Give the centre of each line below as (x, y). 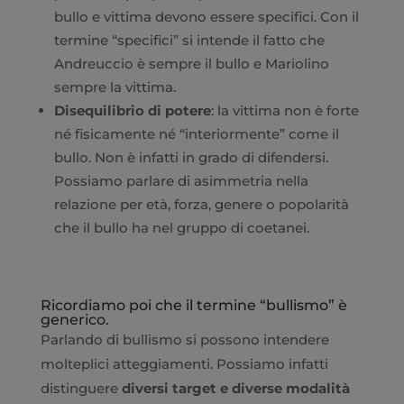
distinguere (81, 388)
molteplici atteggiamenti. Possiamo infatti (184, 363)
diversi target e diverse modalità (235, 388)
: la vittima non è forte (285, 110)
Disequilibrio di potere (132, 110)
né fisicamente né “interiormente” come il (196, 133)
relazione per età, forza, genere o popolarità (201, 204)
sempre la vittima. (115, 87)
